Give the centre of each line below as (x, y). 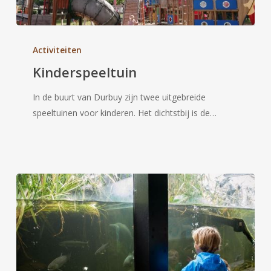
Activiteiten (57, 50)
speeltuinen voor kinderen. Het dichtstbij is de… (125, 113)
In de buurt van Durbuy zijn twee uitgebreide (119, 97)
